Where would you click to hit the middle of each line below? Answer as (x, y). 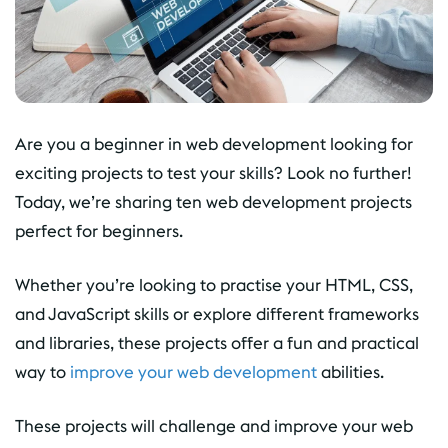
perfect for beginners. (99, 231)
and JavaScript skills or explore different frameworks (217, 314)
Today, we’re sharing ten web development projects (213, 202)
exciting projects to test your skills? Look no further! (213, 173)
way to (42, 372)
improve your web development (193, 372)
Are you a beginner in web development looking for (214, 144)
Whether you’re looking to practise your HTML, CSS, (214, 285)
